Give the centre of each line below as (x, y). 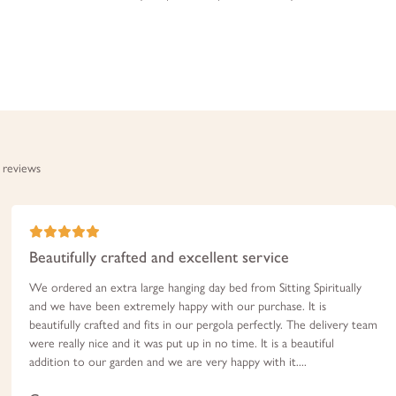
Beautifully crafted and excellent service (160, 257)
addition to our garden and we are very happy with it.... (168, 362)
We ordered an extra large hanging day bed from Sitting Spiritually (196, 287)
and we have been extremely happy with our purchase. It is (178, 306)
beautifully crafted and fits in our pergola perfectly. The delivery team (204, 324)
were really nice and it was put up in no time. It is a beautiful (182, 343)
